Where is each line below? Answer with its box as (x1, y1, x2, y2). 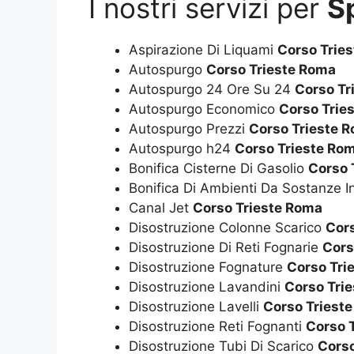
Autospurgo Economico (129, 101, 279, 118)
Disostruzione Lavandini (129, 279, 284, 296)
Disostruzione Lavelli (129, 299, 263, 315)
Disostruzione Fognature (129, 259, 287, 276)
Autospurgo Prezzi (129, 121, 249, 137)
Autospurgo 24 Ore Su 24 (129, 81, 295, 98)
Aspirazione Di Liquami (129, 42, 277, 58)
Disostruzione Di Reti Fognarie (129, 239, 322, 256)
